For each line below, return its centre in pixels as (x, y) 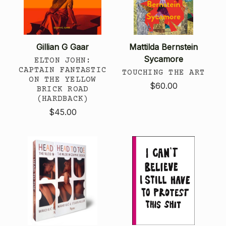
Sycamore (163, 59)
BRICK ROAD (63, 89)
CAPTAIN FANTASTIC (63, 70)
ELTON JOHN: (63, 60)
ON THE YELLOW (63, 79)
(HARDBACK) (63, 99)
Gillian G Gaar (63, 47)
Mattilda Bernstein (163, 47)
